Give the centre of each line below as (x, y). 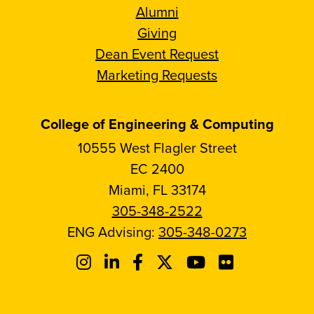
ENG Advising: (113, 231)
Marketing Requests (157, 74)
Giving (157, 32)
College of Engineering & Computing (157, 123)
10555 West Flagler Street (157, 147)
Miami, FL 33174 (157, 189)
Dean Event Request (157, 53)
